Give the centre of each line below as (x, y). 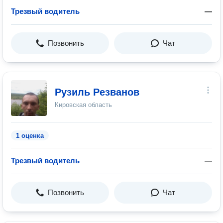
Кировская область (83, 105)
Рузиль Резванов (97, 92)
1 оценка (30, 136)
